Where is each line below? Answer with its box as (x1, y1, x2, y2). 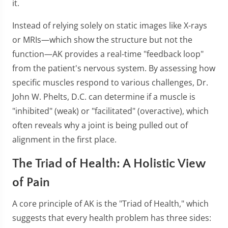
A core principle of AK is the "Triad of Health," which (12, 198, 209, 209)
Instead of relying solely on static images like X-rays (12, 20, 207, 31)
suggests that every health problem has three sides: (12, 212, 211, 223)
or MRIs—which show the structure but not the (12, 34, 192, 45)
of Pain (12, 176, 50, 190)
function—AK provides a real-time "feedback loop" (12, 48, 204, 60)
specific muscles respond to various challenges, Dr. (12, 77, 208, 88)
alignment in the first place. (12, 134, 117, 145)
